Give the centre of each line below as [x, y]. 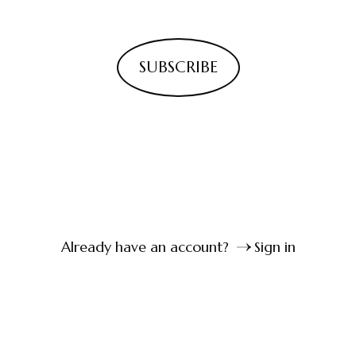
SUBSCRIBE [178, 68]
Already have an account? [147, 246]
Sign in [275, 246]
